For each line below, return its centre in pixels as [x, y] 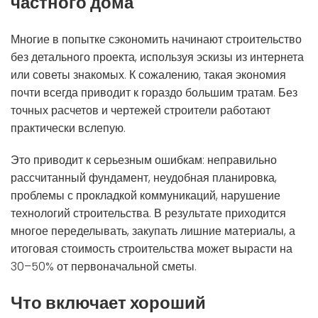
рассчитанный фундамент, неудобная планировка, [144, 178]
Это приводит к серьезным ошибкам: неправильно [144, 160]
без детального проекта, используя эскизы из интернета [157, 57]
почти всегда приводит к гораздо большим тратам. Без [154, 93]
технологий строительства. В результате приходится [148, 213]
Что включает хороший [108, 302]
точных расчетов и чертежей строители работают [141, 110]
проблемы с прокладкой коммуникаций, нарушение [146, 196]
